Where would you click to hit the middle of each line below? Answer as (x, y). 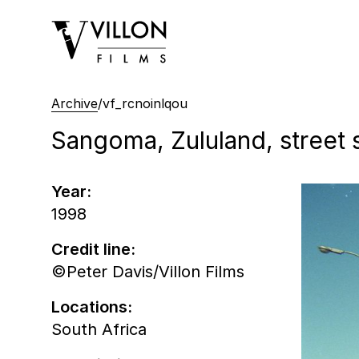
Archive (75, 103)
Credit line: (93, 249)
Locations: (92, 307)
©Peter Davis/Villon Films (148, 271)
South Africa (99, 329)
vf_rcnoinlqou (145, 103)
